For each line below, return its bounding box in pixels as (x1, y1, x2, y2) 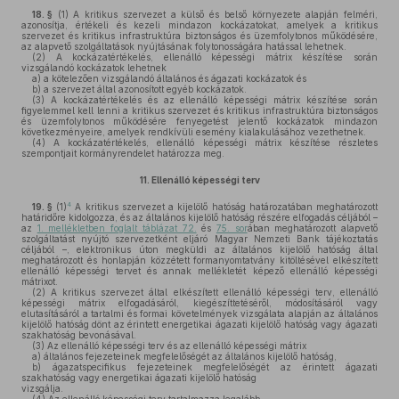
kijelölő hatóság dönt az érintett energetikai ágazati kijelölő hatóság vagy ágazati (21, 319, 378, 330)
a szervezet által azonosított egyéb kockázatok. (41, 84, 247, 94)
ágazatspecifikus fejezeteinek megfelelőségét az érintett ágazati (41, 362, 378, 372)
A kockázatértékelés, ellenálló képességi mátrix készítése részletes (45, 137, 378, 148)
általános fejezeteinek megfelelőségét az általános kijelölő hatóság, (41, 351, 337, 362)
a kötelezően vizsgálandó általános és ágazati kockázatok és (41, 73, 306, 84)
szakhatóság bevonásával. (21, 330, 136, 340)
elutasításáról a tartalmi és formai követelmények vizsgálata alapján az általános (21, 308, 378, 319)
